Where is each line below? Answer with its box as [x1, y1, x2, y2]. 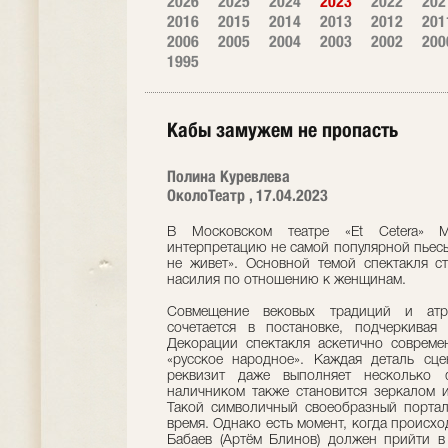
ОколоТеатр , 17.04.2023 [167, 186, 328, 205]
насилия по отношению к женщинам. [167, 274, 406, 287]
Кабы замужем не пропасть [167, 118, 398, 141]
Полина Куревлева [167, 167, 290, 186]
